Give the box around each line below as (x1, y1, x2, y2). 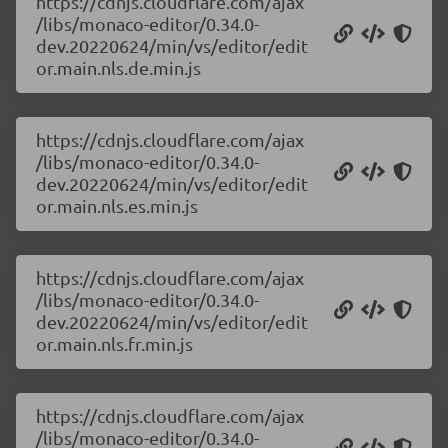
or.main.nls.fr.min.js (36, 333, 193, 354)
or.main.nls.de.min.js (36, 57, 201, 78)
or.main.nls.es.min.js (36, 195, 198, 216)
